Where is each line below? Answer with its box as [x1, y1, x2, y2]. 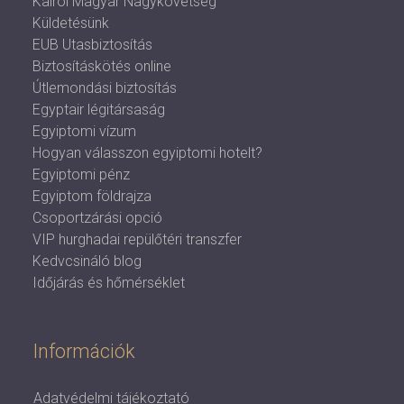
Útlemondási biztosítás [32, 79, 177, 96]
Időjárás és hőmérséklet [32, 274, 185, 291]
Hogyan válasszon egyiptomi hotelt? [32, 144, 262, 161]
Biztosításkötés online [32, 58, 171, 75]
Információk [33, 340, 135, 363]
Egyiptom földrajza [32, 188, 151, 205]
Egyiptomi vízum [32, 123, 136, 140]
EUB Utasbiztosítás [32, 36, 152, 53]
